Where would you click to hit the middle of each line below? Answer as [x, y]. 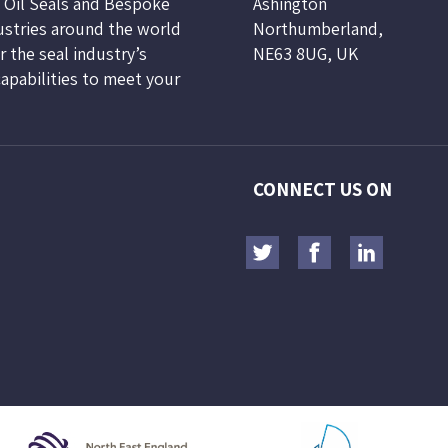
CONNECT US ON [323, 188]
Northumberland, [318, 29]
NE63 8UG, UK [306, 54]
